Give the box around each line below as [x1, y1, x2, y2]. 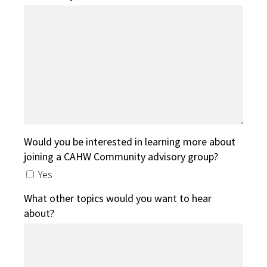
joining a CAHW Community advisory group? [24, 150, 218, 164]
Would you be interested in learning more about [24, 135, 235, 149]
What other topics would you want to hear [24, 191, 212, 206]
